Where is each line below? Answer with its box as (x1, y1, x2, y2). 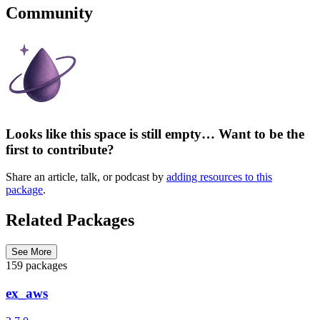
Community (6, 4, 93, 23)
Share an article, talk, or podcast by (6, 171, 166, 184)
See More (11, 246, 51, 258)
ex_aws (6, 285, 48, 301)
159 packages (6, 259, 67, 272)
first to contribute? (6, 141, 114, 157)
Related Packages (6, 211, 134, 230)
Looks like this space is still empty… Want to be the (6, 126, 304, 141)
